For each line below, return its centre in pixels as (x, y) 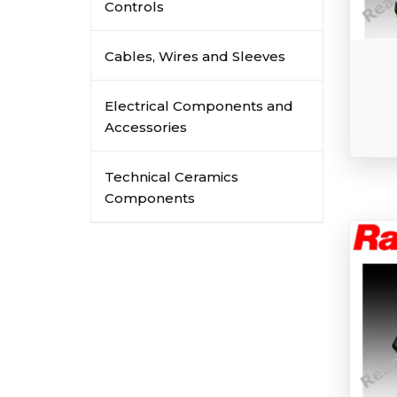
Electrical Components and (199, 106)
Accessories (146, 127)
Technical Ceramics (171, 177)
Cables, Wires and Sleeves (195, 56)
